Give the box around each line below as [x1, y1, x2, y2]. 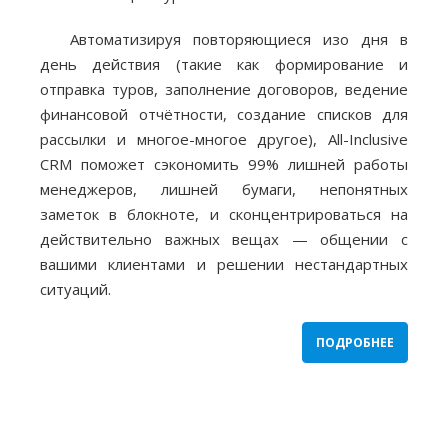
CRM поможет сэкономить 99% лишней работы [40, 154, 408, 174]
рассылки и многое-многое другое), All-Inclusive [40, 129, 408, 149]
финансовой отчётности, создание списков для [40, 104, 408, 124]
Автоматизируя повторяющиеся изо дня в [70, 29, 408, 49]
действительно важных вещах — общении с [40, 229, 408, 249]
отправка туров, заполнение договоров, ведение [40, 79, 408, 99]
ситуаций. [40, 279, 111, 299]
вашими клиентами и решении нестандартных [40, 254, 408, 274]
